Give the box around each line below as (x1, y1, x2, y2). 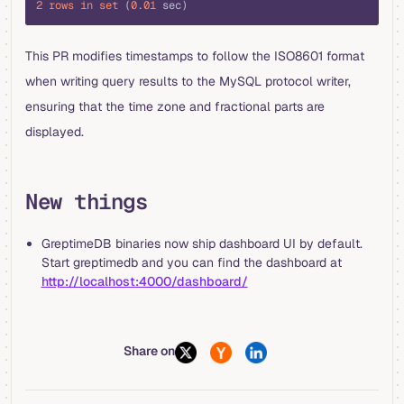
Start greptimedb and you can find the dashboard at (41, 253, 342, 271)
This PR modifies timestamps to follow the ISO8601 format (25, 47, 364, 64)
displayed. (25, 123, 84, 140)
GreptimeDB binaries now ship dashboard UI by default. (41, 234, 363, 252)
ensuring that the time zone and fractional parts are (25, 97, 325, 115)
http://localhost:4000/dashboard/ (41, 272, 248, 289)
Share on (124, 342, 175, 359)
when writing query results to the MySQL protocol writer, (25, 72, 351, 89)
